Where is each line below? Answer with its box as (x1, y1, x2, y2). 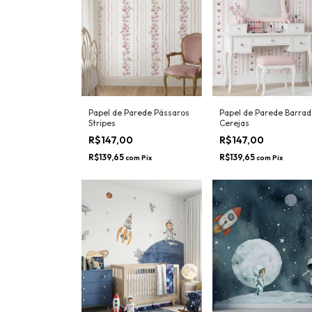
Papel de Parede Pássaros (88, 131, 189, 142)
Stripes (88, 141, 116, 153)
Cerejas (219, 141, 249, 153)
